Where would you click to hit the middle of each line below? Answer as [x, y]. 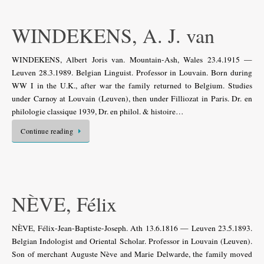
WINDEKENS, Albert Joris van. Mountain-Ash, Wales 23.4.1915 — [132, 59]
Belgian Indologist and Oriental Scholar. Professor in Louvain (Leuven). [132, 241]
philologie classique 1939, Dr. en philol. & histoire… [98, 111]
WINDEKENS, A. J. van [113, 35]
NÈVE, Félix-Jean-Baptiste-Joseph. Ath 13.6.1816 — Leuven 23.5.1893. [132, 228]
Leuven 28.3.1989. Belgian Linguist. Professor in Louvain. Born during [132, 72]
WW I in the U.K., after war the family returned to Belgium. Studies [132, 85]
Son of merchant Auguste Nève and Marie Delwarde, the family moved [132, 254]
